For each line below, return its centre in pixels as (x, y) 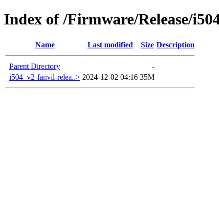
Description (175, 44)
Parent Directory (35, 66)
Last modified (110, 44)
